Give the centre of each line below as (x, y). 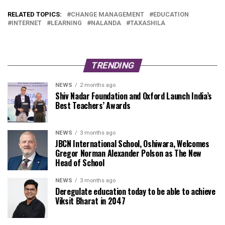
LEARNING (66, 23)
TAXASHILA (148, 23)
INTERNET (27, 23)
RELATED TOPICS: (35, 15)
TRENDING (113, 66)
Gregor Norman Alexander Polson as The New (128, 153)
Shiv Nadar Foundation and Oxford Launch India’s (134, 96)
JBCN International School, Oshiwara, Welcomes (132, 144)
